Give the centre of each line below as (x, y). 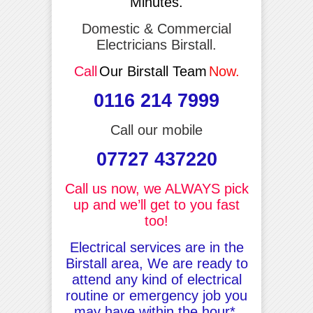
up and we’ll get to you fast (156, 204)
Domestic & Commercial (156, 28)
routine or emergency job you (156, 295)
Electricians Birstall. (156, 44)
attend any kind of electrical (156, 279)
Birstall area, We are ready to (156, 263)
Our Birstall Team (153, 71)
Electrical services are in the (156, 247)
